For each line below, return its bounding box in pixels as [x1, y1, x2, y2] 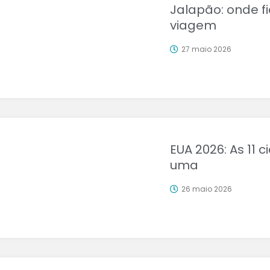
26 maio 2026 [181, 184, 232, 194]
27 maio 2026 [181, 44, 231, 54]
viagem [169, 17, 216, 34]
